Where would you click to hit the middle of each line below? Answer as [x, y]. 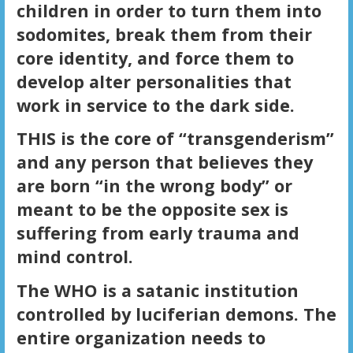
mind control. [74, 257]
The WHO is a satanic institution [157, 291]
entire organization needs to [141, 338]
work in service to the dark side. [155, 105]
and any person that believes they [164, 162]
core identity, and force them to [155, 58]
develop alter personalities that [154, 81]
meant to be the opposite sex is [152, 210]
